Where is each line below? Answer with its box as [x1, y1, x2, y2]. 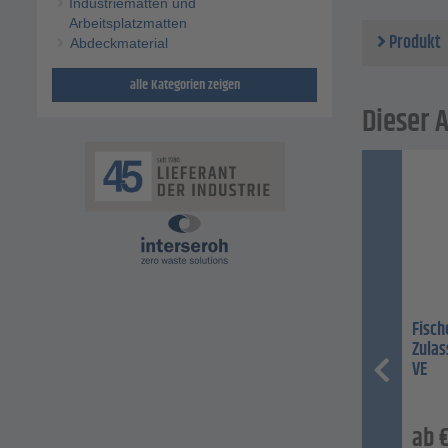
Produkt [386, 29, 441, 58]
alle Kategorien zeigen [129, 74, 240, 97]
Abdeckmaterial [69, 35, 168, 52]
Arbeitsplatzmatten [69, 15, 188, 32]
